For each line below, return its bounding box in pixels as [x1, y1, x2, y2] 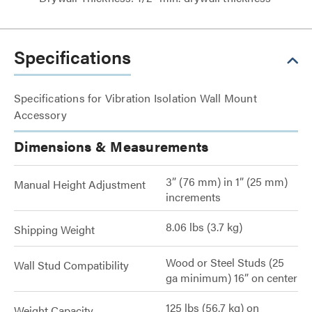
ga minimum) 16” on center [166, 270, 297, 286]
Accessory [14, 107, 67, 123]
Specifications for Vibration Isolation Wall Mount [14, 90, 257, 106]
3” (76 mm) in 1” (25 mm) [166, 173, 288, 189]
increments [166, 189, 221, 205]
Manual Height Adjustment [14, 176, 146, 192]
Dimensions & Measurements [14, 136, 209, 156]
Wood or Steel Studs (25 [166, 254, 284, 270]
